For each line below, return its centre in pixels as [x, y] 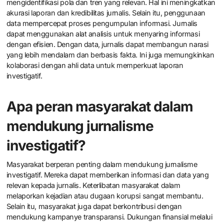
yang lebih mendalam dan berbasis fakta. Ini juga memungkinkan [110, 55]
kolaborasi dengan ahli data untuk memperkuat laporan [95, 65]
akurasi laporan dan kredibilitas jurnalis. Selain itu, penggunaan [106, 13]
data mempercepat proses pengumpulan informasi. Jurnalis [102, 23]
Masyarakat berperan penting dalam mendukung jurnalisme [102, 164]
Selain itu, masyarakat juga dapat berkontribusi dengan [94, 206]
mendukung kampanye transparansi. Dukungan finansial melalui [109, 216]
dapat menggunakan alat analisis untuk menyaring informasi [103, 34]
